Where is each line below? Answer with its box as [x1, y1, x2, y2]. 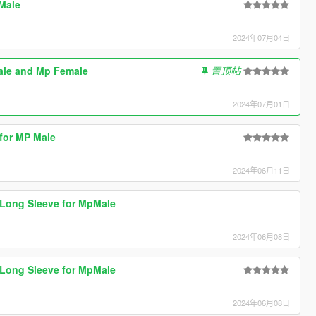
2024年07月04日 [233, 31, 291, 43]
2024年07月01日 [233, 97, 291, 109]
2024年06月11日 [233, 164, 291, 176]
